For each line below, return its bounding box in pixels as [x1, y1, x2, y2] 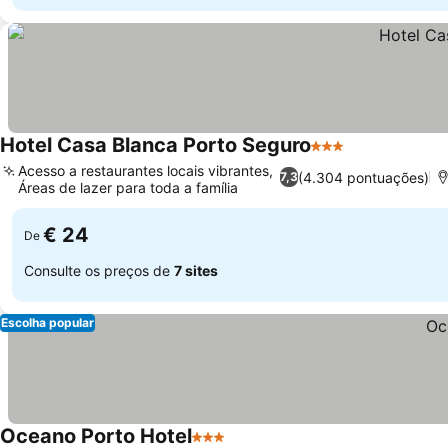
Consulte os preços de [24, 261, 174, 279]
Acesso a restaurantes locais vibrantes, [18, 162, 273, 179]
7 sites [174, 261, 218, 279]
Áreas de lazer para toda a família [18, 179, 238, 196]
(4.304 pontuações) [297, 168, 429, 186]
